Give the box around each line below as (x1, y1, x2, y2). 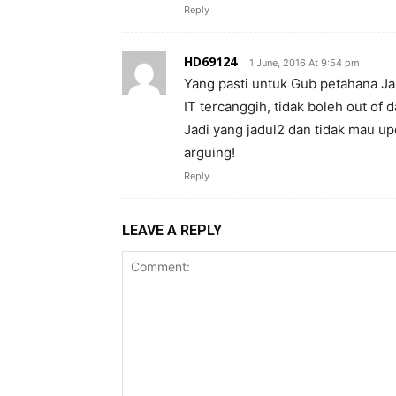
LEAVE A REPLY (122, 222, 222, 239)
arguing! (184, 144, 235, 161)
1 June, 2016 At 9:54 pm (249, 57, 360, 69)
